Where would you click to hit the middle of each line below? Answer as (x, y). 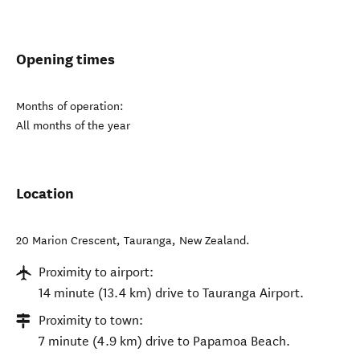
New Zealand (213, 241)
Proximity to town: (91, 320)
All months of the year (73, 126)
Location (45, 193)
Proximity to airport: (96, 272)
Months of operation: (70, 106)
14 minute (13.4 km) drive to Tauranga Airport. (171, 293)
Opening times (65, 59)
